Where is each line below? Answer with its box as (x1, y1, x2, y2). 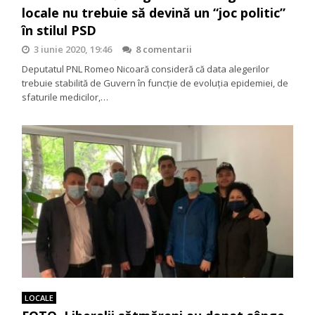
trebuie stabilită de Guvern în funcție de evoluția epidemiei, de (22, 76, 289, 89)
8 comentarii (136, 42, 193, 56)
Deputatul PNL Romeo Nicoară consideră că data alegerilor (22, 62, 270, 75)
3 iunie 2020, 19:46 (34, 42, 112, 56)
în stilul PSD (22, 21, 97, 39)
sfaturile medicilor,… (22, 90, 109, 103)
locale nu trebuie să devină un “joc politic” (22, 4, 286, 21)
